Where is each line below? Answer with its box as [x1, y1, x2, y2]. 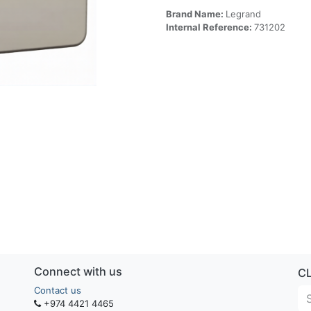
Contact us [34, 285, 81, 296]
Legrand [226, 8, 261, 19]
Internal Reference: [166, 22, 254, 33]
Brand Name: [166, 8, 226, 19]
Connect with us [34, 264, 122, 278]
